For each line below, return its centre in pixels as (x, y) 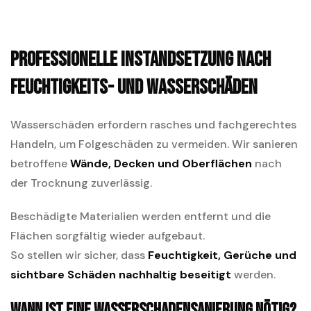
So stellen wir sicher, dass (79, 255)
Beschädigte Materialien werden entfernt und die (141, 217)
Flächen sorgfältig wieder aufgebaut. (108, 236)
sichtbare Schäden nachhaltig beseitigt (121, 275)
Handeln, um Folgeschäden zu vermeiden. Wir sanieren (154, 144)
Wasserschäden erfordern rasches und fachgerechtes (153, 125)
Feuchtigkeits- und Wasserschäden (134, 88)
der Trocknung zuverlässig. (81, 183)
